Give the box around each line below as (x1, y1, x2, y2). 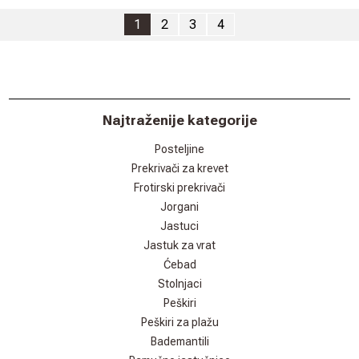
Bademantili (150, 335, 209, 349)
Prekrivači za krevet (131, 162, 228, 175)
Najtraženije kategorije (102, 112, 257, 129)
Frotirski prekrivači (134, 181, 225, 195)
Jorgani (160, 200, 199, 214)
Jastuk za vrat (143, 239, 216, 252)
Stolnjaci (157, 277, 202, 291)
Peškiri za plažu (140, 316, 219, 329)
